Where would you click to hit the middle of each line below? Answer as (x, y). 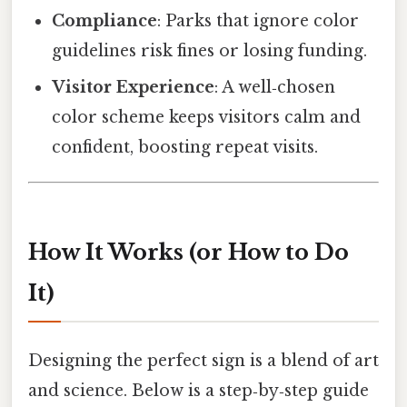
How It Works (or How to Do (189, 252)
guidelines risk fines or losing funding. (210, 51)
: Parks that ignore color (258, 21)
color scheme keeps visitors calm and (207, 118)
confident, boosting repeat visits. (185, 148)
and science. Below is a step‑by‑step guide (199, 391)
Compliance (105, 21)
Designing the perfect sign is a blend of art (203, 361)
